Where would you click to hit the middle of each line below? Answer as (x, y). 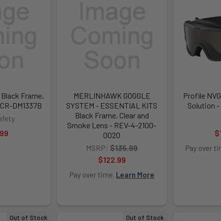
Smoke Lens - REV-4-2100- (112, 125)
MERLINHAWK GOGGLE (112, 95)
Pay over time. (92, 174)
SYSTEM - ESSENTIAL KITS (112, 105)
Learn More (135, 174)
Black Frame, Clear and (112, 115)
